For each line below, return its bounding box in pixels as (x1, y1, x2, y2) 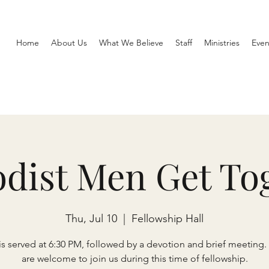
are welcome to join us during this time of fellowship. (21, 253, 248, 264)
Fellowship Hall (131, 212, 204, 225)
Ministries (204, 37, 240, 48)
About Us (51, 37, 87, 48)
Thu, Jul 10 (65, 212, 117, 225)
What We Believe (99, 37, 163, 48)
